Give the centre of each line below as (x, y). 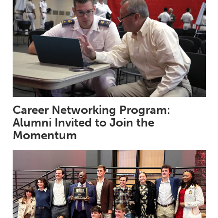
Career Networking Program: (91, 109)
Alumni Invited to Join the (83, 122)
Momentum (45, 135)
